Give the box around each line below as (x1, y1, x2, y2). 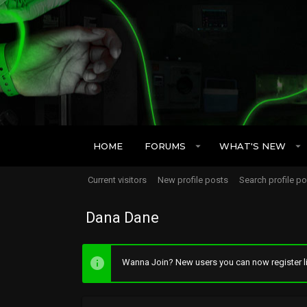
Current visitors (88, 175, 147, 185)
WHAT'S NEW (219, 140, 286, 151)
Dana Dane (86, 209, 159, 226)
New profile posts (158, 175, 228, 185)
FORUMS (145, 140, 186, 151)
